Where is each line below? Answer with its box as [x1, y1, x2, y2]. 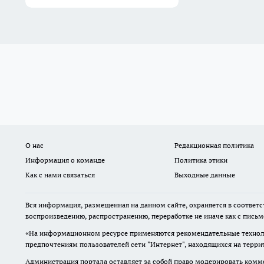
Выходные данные [174, 170, 235, 179]
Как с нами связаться [25, 170, 95, 179]
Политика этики [174, 156, 227, 164]
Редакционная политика [174, 141, 254, 150]
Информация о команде [25, 156, 105, 164]
